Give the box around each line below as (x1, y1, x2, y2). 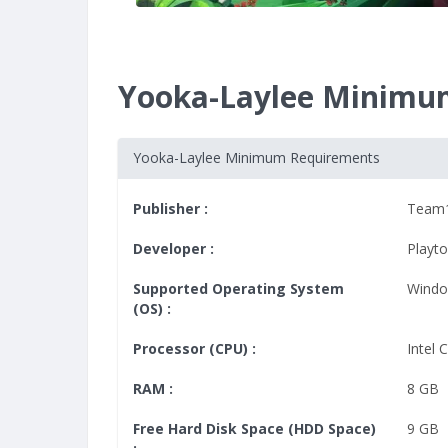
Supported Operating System (133, 279, 344, 298)
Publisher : (133, 199, 208, 218)
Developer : (133, 239, 214, 258)
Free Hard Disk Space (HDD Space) (133, 419, 376, 438)
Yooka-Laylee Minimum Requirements (133, 148, 380, 167)
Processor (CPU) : (133, 339, 256, 358)
